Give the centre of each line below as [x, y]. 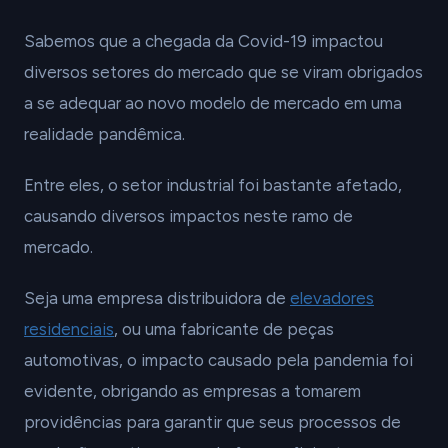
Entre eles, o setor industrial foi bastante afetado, [213, 185]
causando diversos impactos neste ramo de [188, 216]
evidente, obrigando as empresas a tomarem [192, 391]
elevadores [332, 298]
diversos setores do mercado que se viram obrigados [223, 72]
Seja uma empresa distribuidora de [157, 298]
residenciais [69, 329]
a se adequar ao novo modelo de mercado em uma [213, 103]
